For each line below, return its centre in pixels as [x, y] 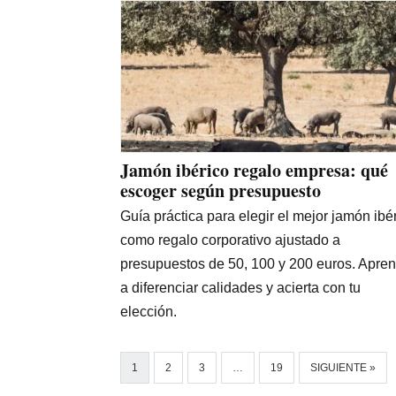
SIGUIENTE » [343, 368]
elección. [148, 312]
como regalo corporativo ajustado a [230, 240]
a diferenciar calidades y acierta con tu [240, 288]
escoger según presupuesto [221, 191]
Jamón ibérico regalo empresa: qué [254, 171]
